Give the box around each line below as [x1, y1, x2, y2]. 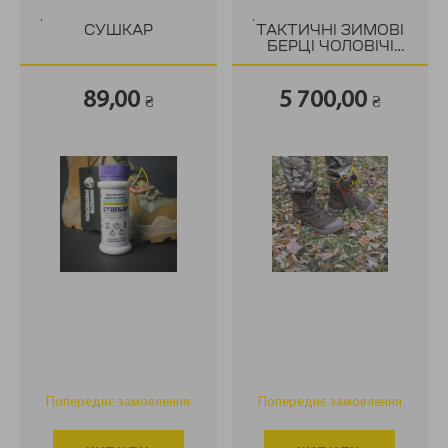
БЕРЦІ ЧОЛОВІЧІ [266, 41, 394, 56]
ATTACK [297, 73, 362, 88]
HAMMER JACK [270, 57, 390, 72]
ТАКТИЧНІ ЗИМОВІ [255, 25, 404, 40]
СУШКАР [83, 25, 153, 40]
